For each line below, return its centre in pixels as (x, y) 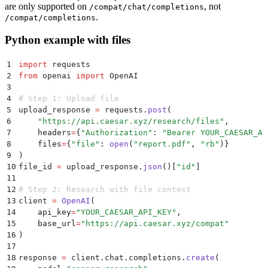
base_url (47, 223)
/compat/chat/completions (147, 7)
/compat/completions (50, 17)
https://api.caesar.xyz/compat (155, 223)
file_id (38, 166)
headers (45, 132)
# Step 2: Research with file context (105, 189)
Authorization (117, 132)
